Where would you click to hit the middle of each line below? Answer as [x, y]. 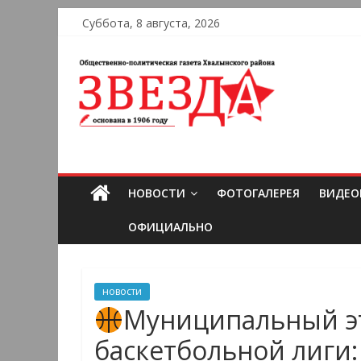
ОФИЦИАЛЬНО [170, 227]
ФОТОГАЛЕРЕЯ [258, 193]
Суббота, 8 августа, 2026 [151, 23]
